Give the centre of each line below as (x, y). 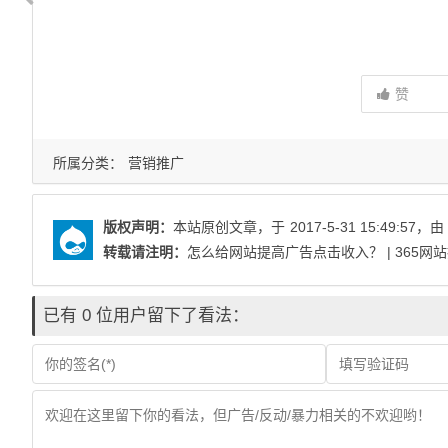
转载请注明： (145, 252)
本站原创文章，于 (229, 227)
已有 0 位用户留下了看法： (146, 315)
